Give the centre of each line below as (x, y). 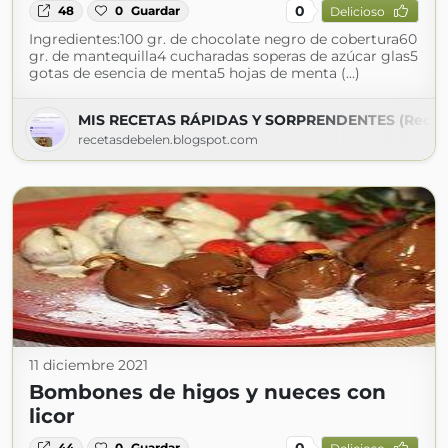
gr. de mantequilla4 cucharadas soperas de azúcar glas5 (223, 56)
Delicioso (357, 11)
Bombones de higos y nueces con (207, 392)
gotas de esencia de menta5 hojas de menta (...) (194, 73)
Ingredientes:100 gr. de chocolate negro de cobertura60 (223, 39)
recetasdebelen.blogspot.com (168, 139)
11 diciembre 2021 (88, 365)
